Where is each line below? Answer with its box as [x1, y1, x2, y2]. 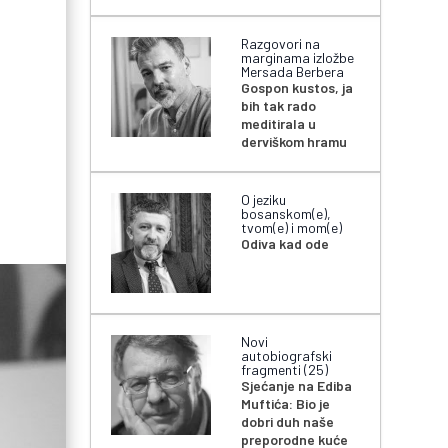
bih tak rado [241, 97, 317, 115]
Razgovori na [241, 35, 321, 53]
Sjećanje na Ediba [241, 377, 353, 395]
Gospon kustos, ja [241, 79, 354, 97]
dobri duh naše [241, 413, 335, 431]
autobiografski [241, 347, 333, 365]
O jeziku [241, 191, 287, 209]
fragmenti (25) [241, 361, 329, 379]
